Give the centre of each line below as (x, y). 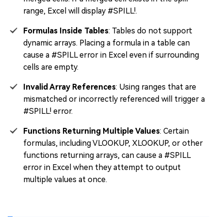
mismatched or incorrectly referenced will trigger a (114, 99)
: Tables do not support (150, 31)
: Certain (174, 131)
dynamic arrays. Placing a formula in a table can (107, 43)
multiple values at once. (65, 179)
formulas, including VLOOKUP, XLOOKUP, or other (113, 143)
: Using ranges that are (156, 87)
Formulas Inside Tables (66, 31)
